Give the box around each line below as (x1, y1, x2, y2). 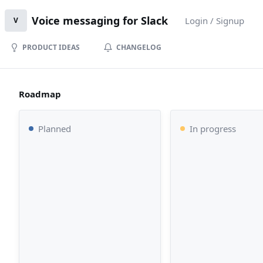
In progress (190, 123, 236, 134)
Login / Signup (185, 15, 244, 26)
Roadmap (19, 88, 61, 100)
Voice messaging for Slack (32, 14, 168, 28)
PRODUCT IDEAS (22, 42, 80, 52)
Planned (38, 123, 71, 134)
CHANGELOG (116, 42, 161, 52)
